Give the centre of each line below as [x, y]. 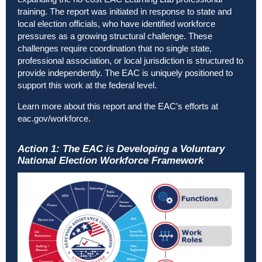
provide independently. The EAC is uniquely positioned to [125, 73]
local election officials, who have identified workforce [116, 24]
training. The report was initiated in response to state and [125, 12]
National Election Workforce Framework [111, 161]
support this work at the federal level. [87, 85]
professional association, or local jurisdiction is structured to [130, 61]
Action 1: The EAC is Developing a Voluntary [121, 149]
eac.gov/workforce [53, 119]
